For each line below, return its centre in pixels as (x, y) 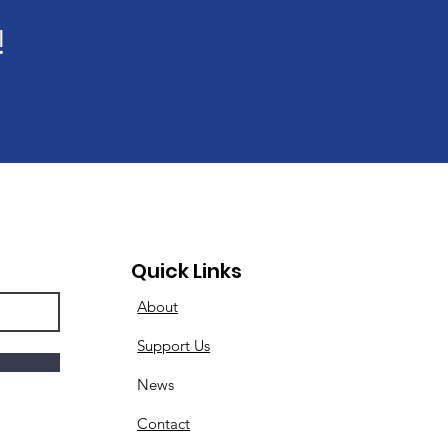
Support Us (174, 345)
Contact (164, 423)
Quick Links (187, 271)
